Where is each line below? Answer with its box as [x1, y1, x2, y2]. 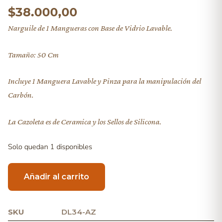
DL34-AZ [61, 207, 96, 217]
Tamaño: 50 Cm [8, 50, 58, 59]
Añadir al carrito [24, 172, 89, 182]
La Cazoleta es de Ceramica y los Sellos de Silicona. [8, 116, 162, 126]
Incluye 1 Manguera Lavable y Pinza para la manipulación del [8, 76, 201, 86]
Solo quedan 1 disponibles [8, 142, 92, 152]
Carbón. [8, 90, 34, 100]
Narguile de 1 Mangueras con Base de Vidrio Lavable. [8, 23, 172, 33]
